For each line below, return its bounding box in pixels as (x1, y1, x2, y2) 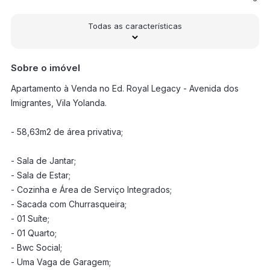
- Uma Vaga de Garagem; (10, 257, 111, 267)
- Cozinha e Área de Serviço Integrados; (10, 184, 172, 195)
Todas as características (88, 21, 182, 31)
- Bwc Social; (10, 242, 62, 253)
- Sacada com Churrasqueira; (10, 199, 127, 209)
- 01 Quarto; (10, 228, 57, 238)
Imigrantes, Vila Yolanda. (10, 98, 107, 108)
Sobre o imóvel (10, 62, 80, 74)
